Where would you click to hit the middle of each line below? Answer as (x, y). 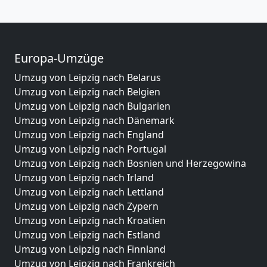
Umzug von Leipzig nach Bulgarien (92, 106)
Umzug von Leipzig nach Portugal (90, 149)
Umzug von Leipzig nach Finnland (90, 249)
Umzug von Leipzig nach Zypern (86, 206)
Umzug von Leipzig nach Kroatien (90, 221)
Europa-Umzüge (59, 58)
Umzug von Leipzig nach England (89, 135)
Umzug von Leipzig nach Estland (87, 235)
